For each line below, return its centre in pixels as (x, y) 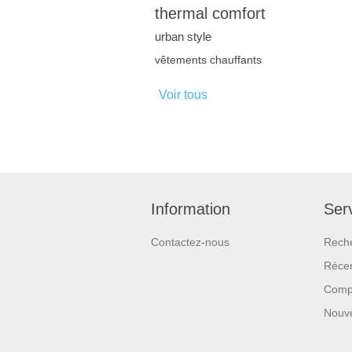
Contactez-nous (190, 242)
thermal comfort (210, 14)
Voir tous (183, 95)
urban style (183, 37)
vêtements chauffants (208, 60)
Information (191, 209)
